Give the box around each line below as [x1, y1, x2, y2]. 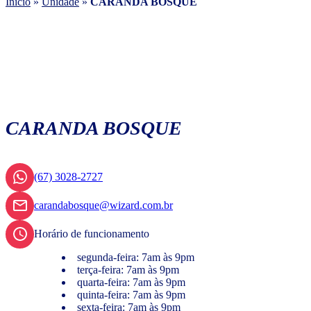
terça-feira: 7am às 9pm [77, 263, 179, 276]
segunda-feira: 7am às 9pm [77, 251, 194, 263]
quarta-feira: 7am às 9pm [77, 276, 185, 288]
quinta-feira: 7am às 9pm [77, 288, 185, 301]
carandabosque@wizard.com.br [34, 199, 173, 211]
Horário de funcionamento [34, 227, 149, 239]
